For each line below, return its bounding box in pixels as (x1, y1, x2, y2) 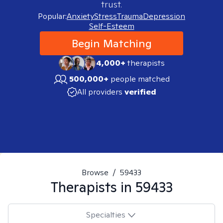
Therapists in (50, 178, 135, 196)
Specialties (86, 209, 125, 220)
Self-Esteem (89, 21, 134, 31)
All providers (77, 87, 122, 97)
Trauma (117, 11, 143, 21)
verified (124, 87, 156, 97)
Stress (94, 11, 117, 21)
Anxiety (67, 11, 94, 21)
